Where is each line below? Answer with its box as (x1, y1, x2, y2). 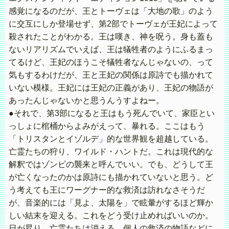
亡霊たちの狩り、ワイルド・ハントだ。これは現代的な (8, 147, 213, 156)
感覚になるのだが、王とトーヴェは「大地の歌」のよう (8, 7, 213, 16)
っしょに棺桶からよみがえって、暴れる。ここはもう (8, 122, 205, 131)
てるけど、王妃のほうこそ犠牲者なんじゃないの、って (8, 58, 213, 67)
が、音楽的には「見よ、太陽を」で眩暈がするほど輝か (8, 198, 213, 208)
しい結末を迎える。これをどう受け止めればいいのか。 (8, 211, 213, 220)
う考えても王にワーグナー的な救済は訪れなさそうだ (8, 186, 205, 195)
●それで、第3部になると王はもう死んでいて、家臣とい (8, 109, 215, 118)
